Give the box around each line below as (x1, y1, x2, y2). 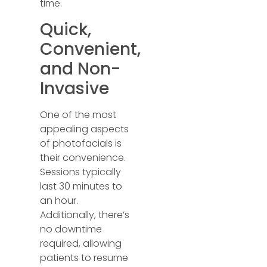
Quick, (40, 17, 92, 41)
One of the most (40, 107, 117, 122)
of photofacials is (40, 136, 122, 150)
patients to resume (40, 250, 129, 265)
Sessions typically (40, 164, 122, 179)
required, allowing (40, 236, 122, 250)
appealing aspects (40, 122, 129, 136)
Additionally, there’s (40, 207, 130, 222)
